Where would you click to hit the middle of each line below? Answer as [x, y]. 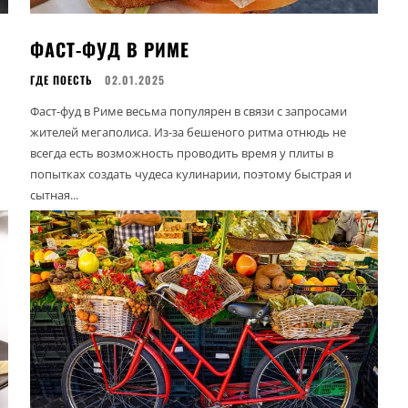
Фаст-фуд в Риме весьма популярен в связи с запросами [189, 111]
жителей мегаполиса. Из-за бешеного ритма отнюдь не [189, 132]
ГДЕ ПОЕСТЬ [62, 79]
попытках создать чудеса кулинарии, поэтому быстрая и [191, 173]
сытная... [55, 194]
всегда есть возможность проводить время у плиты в [182, 153]
